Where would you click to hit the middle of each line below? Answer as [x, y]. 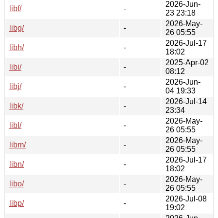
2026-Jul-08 [186, 199]
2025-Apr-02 [187, 62]
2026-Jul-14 [186, 101]
